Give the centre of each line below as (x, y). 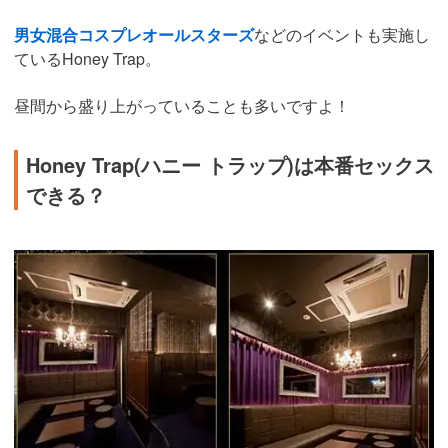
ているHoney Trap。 (87, 58)
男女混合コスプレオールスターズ (134, 34)
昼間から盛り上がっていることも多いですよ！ (182, 105)
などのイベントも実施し (342, 34)
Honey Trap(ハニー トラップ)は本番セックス (230, 164)
